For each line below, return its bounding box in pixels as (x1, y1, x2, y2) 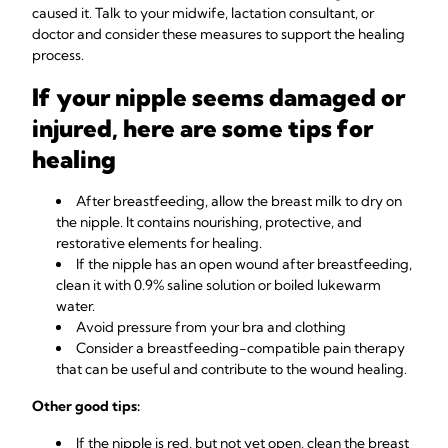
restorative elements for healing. (56, 234, 262, 252)
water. (56, 297, 95, 315)
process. (32, 46, 84, 64)
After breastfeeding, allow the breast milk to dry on (76, 192, 402, 210)
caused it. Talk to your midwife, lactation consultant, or (32, 4, 374, 22)
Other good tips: (32, 397, 140, 415)
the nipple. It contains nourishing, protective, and (56, 213, 362, 231)
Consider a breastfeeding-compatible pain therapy (76, 339, 405, 357)
